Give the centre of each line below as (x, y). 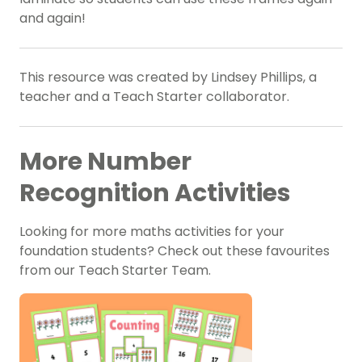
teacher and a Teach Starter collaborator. (154, 97)
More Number (105, 162)
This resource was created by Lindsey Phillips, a (168, 78)
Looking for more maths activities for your (152, 232)
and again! (53, 19)
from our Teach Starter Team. (115, 271)
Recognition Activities (155, 194)
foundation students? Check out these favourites (175, 251)
